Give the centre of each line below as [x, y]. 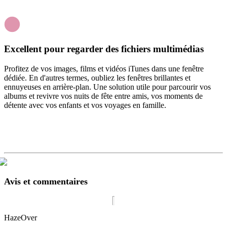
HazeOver [21, 217]
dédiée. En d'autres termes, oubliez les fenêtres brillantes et [97, 78]
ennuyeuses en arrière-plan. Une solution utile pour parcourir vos [107, 87]
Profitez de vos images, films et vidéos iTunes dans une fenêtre [104, 69]
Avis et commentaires [46, 181]
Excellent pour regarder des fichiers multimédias [104, 49]
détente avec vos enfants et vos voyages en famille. [85, 105]
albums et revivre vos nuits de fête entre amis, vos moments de [103, 96]
